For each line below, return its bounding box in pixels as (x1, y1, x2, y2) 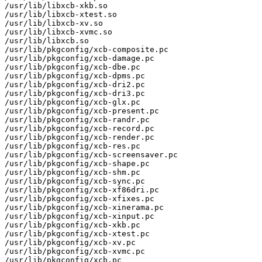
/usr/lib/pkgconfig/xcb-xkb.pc (5, 220, 140, 229)
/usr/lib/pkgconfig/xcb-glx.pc (5, 97, 140, 106)
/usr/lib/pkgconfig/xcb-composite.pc (5, 44, 168, 54)
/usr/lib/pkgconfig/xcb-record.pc (5, 123, 154, 133)
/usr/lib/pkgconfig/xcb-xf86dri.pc (5, 185, 159, 194)
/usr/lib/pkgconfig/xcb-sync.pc (5, 176, 145, 185)
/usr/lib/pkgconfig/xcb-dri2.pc (5, 80, 145, 89)
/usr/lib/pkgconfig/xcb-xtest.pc (5, 229, 150, 238)
